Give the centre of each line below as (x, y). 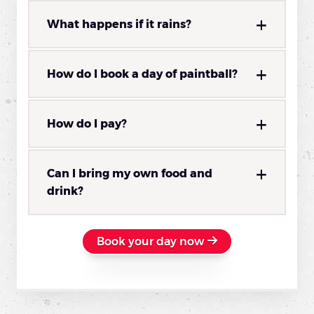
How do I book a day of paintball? (142, 74)
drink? (65, 191)
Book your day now (151, 242)
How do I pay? (87, 124)
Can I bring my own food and (130, 174)
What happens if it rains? (119, 25)
